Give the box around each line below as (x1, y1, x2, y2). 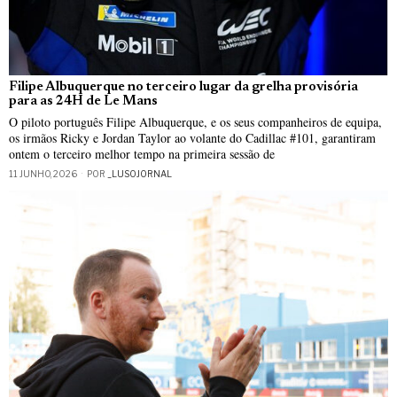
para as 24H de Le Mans (9, 94, 158, 108)
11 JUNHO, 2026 (9, 167, 77, 179)
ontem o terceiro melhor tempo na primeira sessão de (9, 144, 275, 162)
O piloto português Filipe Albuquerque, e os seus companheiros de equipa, (9, 113, 382, 130)
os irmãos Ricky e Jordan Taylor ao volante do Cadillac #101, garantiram (9, 128, 376, 146)
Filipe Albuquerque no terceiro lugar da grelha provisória (9, 80, 358, 94)
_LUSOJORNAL (107, 167, 172, 179)
